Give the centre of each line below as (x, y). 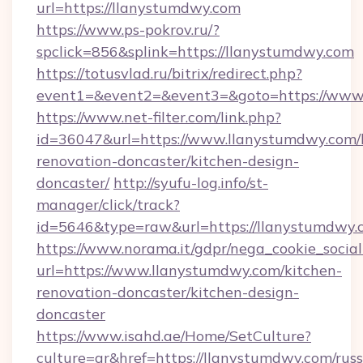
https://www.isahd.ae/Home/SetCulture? (174, 336)
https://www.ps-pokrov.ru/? (128, 30)
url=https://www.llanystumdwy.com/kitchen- (189, 270)
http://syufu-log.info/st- (191, 183)
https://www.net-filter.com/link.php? (159, 117)
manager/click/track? (108, 205)
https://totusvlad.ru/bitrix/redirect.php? (169, 73)
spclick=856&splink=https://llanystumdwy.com (195, 51)
